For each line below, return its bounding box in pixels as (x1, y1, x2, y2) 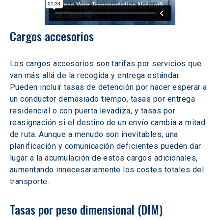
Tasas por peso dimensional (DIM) (10, 200, 163, 218)
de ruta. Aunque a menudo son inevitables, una (10, 130, 181, 139)
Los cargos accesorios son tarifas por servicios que (10, 59, 204, 68)
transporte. (10, 177, 50, 186)
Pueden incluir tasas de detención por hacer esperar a (10, 82, 209, 92)
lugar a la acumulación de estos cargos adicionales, (10, 153, 200, 163)
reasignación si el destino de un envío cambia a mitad (10, 118, 208, 127)
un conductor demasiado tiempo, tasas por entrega (10, 94, 197, 104)
